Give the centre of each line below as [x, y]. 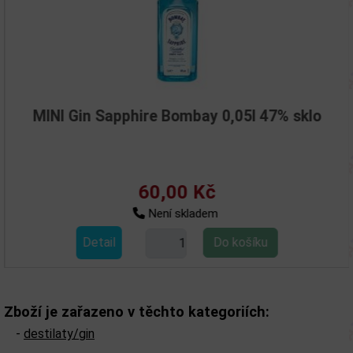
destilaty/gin [59, 334]
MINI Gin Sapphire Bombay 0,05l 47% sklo [176, 116]
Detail [98, 242]
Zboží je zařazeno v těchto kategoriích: [137, 312]
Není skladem [180, 214]
